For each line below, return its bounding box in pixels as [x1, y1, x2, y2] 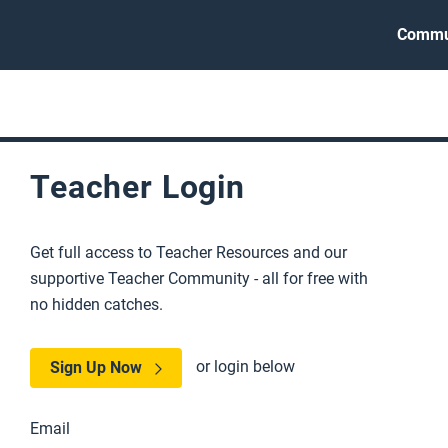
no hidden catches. [30, 295, 163, 314]
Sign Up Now [50, 358, 142, 377]
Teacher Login [30, 168, 245, 206]
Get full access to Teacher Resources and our [30, 243, 347, 262]
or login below [196, 357, 295, 377]
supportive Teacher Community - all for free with [30, 269, 368, 288]
